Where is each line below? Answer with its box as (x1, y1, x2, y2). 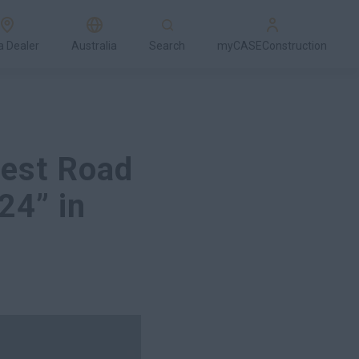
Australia (71, 38, 117, 52)
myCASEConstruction (217, 38, 327, 52)
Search (149, 38, 185, 52)
